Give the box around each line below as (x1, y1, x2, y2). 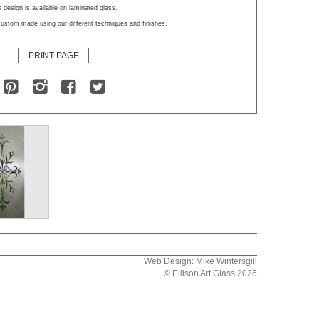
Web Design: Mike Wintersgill (144, 256, 257, 266)
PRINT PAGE (28, 51, 79, 61)
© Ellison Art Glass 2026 (164, 268, 257, 278)
